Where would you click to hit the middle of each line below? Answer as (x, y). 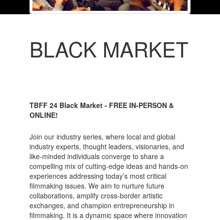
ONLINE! (43, 115)
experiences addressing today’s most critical (98, 176)
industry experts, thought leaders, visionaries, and (107, 146)
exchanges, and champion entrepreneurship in (102, 205)
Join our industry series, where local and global (102, 136)
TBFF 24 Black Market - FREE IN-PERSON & (101, 105)
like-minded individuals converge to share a (96, 156)
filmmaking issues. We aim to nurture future (97, 185)
